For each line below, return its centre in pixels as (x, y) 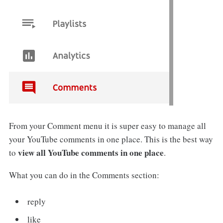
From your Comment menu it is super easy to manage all (107, 126)
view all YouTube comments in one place (91, 153)
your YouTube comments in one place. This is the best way (111, 139)
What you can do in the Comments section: (84, 175)
